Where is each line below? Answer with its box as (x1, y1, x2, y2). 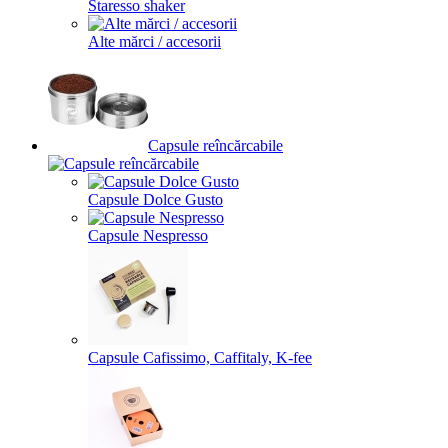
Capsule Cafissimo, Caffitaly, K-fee (88, 349, 312, 366)
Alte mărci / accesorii (88, 33, 221, 50)
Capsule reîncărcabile (148, 137, 283, 154)
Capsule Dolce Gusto (88, 191, 223, 208)
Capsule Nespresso (88, 227, 208, 244)
